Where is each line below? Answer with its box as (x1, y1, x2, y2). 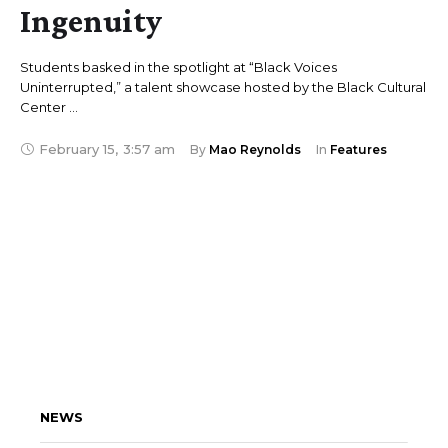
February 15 (39, 141, 115, 158)
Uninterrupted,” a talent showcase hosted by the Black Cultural (20, 79, 426, 96)
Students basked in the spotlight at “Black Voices (20, 59, 337, 76)
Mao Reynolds (209, 141, 301, 157)
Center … (20, 99, 78, 116)
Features (330, 141, 387, 157)
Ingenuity (20, 2, 162, 40)
